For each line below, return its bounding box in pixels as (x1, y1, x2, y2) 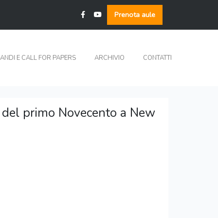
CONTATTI (143, 54, 172, 63)
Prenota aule (114, 10, 155, 19)
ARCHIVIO (94, 54, 125, 63)
